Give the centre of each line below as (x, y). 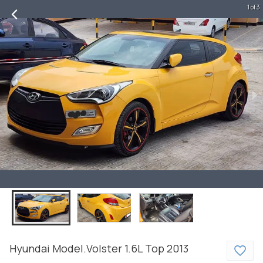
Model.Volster (87, 248)
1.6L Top (144, 248)
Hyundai (30, 248)
